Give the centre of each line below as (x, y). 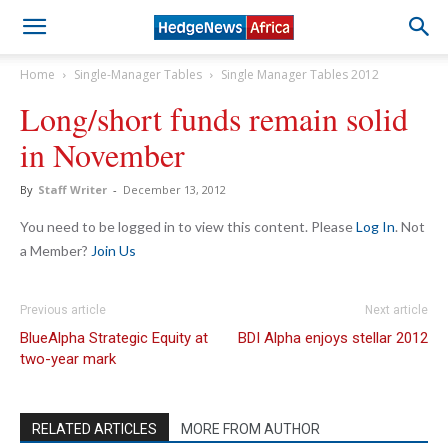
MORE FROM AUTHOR (250, 429)
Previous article (63, 310)
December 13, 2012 (174, 189)
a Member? (55, 250)
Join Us (113, 250)
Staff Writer (72, 189)
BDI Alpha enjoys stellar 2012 (333, 338)
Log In (375, 226)
